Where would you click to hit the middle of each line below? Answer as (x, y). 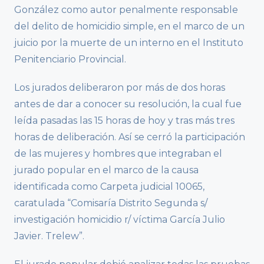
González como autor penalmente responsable (126, 9)
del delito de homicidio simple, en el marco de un (129, 26)
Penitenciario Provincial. (70, 59)
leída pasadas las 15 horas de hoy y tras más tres (124, 120)
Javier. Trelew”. (49, 236)
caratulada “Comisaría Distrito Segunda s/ (111, 203)
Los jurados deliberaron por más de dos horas (120, 87)
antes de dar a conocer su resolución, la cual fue (128, 104)
